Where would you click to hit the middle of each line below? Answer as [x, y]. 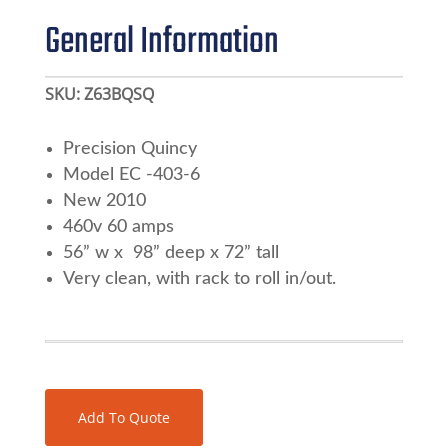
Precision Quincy [129, 148]
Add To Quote [123, 417]
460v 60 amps [118, 226]
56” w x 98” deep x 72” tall [170, 252]
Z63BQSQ [118, 93]
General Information [161, 42]
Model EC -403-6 [131, 174]
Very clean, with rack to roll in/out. [199, 278]
